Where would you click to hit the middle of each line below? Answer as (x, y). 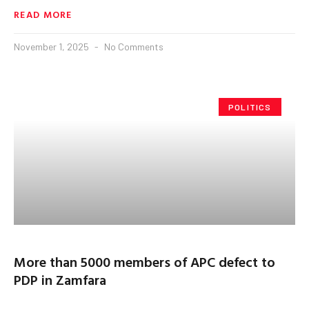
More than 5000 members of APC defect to (144, 261)
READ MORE (43, 14)
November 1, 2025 (52, 46)
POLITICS (250, 107)
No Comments (133, 46)
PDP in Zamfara (60, 279)
